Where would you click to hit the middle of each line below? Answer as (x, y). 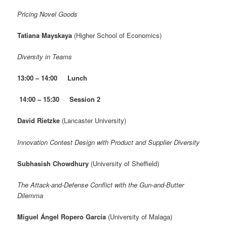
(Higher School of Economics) (117, 35)
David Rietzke (39, 121)
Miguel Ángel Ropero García (62, 216)
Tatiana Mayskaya (45, 35)
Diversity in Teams (45, 56)
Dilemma (83, 195)
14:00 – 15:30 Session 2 (60, 99)
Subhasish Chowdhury (54, 163)
